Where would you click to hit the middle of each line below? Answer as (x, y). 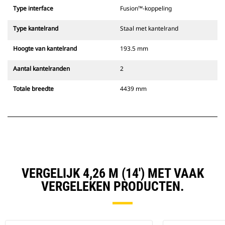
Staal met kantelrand (149, 29)
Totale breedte (33, 89)
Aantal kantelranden (41, 69)
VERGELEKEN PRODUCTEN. (113, 187)
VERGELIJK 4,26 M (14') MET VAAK (113, 174)
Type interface (33, 9)
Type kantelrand (36, 29)
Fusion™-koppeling (146, 9)
